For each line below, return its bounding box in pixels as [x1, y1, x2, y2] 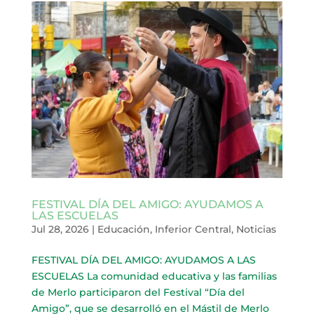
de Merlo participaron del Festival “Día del [31, 286, 245, 299]
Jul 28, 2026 [31, 223, 89, 236]
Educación [97, 223, 150, 236]
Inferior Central [154, 223, 231, 236]
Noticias [235, 223, 276, 236]
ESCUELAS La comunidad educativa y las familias [31, 270, 277, 283]
